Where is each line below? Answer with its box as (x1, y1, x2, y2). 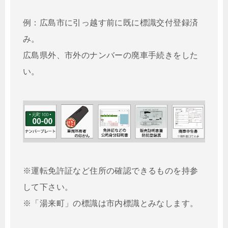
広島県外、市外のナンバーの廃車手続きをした (23, 50, 198, 60)
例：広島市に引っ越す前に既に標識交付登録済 (23, 18, 198, 27)
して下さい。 (23, 183, 73, 192)
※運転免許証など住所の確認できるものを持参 (23, 166, 198, 176)
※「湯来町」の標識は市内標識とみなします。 (23, 199, 198, 208)
